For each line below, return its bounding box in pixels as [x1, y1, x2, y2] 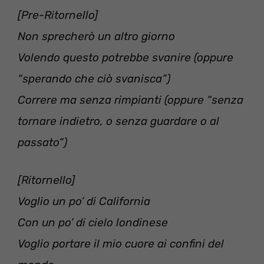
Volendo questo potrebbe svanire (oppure [18, 50, 233, 64]
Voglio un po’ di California [18, 194, 150, 208]
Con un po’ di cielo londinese [18, 216, 168, 229]
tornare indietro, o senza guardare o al [18, 114, 219, 128]
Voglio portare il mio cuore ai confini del [18, 237, 224, 250]
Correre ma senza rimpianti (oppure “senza [18, 93, 243, 107]
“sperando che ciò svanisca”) [18, 71, 170, 85]
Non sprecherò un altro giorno [18, 29, 175, 43]
